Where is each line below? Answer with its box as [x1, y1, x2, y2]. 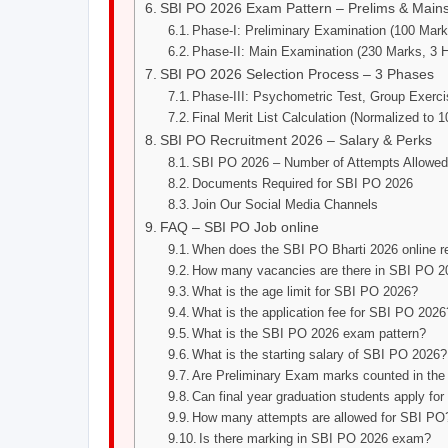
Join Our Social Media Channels [192, 197, 379, 212]
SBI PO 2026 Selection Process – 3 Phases [159, 66, 434, 82]
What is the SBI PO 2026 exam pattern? [192, 326, 427, 341]
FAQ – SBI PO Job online [159, 219, 319, 235]
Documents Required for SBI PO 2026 [192, 176, 414, 191]
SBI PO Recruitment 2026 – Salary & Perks [159, 132, 432, 148]
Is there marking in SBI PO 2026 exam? [199, 431, 432, 446]
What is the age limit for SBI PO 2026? [192, 284, 419, 299]
